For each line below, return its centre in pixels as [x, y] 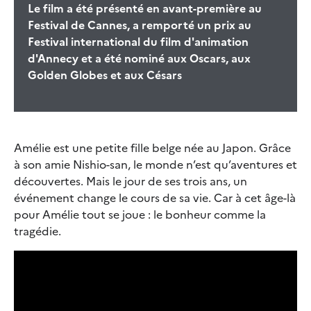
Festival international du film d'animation [138, 41]
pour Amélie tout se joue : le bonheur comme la [140, 214]
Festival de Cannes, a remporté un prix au [140, 25]
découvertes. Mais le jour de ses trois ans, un [131, 181]
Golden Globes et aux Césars [105, 75]
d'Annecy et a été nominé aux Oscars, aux [139, 58]
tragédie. [37, 231]
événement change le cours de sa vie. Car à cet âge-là [155, 197]
